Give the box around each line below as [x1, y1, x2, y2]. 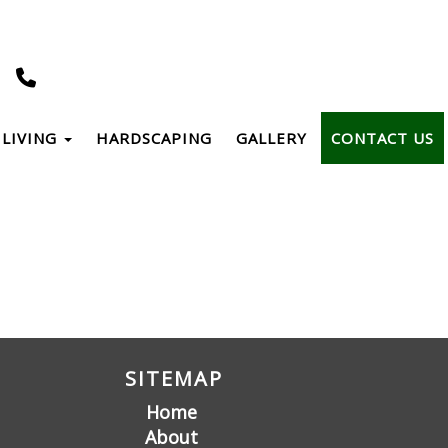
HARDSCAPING [96, 127, 213, 148]
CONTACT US [331, 127, 435, 148]
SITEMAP [125, 365, 223, 392]
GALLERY [236, 127, 308, 148]
